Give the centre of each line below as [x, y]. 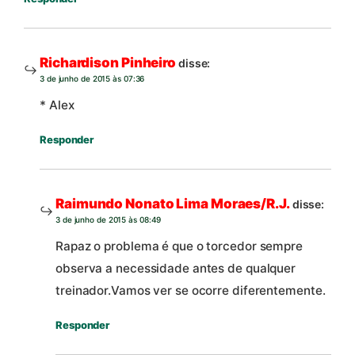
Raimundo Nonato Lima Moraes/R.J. [173, 203]
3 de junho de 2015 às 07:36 [92, 78]
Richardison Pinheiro [108, 62]
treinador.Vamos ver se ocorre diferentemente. [191, 291]
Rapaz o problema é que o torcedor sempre [179, 246]
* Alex [57, 105]
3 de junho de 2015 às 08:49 [109, 219]
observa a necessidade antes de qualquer [176, 269]
